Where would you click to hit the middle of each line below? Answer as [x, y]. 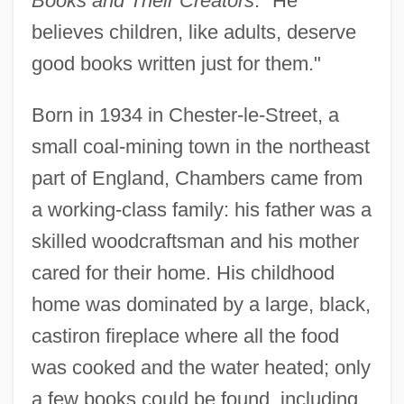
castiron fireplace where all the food [185, 336]
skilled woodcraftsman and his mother [195, 242]
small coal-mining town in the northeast [200, 147]
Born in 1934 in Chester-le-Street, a [185, 115]
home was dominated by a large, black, [201, 305]
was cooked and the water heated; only [201, 368]
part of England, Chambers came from [197, 179]
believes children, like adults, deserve [193, 32]
